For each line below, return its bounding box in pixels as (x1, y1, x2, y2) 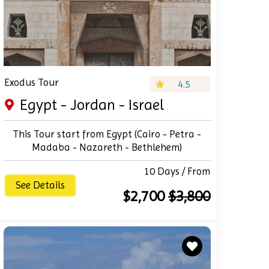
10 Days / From (144, 165, 211, 177)
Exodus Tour (4, 76, 59, 88)
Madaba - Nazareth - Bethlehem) (32, 141, 183, 153)
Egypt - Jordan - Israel (19, 96, 164, 113)
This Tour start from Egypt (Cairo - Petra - (13, 128, 202, 140)
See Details (15, 179, 65, 191)
